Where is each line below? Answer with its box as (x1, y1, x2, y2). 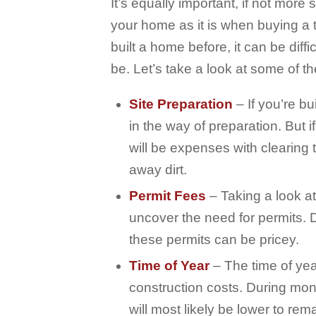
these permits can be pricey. (129, 232, 299, 248)
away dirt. (129, 162, 187, 178)
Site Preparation (129, 97, 233, 112)
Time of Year (129, 258, 209, 274)
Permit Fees (129, 188, 206, 204)
